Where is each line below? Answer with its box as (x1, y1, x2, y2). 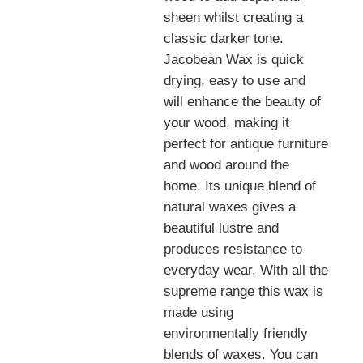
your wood (164, 115, 227, 131)
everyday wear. (164, 263, 257, 279)
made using (164, 305, 234, 321)
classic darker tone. (164, 31, 284, 47)
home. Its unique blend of (164, 178, 317, 194)
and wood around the (164, 157, 290, 173)
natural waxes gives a (164, 199, 297, 216)
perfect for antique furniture (164, 136, 329, 152)
